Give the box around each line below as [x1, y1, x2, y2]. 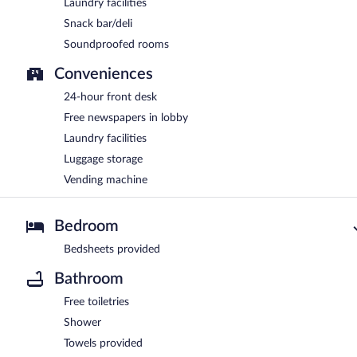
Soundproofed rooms [64, 39, 169, 51]
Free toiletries [64, 296, 129, 308]
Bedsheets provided [64, 244, 160, 256]
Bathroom [54, 271, 124, 288]
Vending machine [64, 175, 147, 186]
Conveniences [54, 66, 153, 83]
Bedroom [54, 218, 119, 235]
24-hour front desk [64, 92, 157, 104]
